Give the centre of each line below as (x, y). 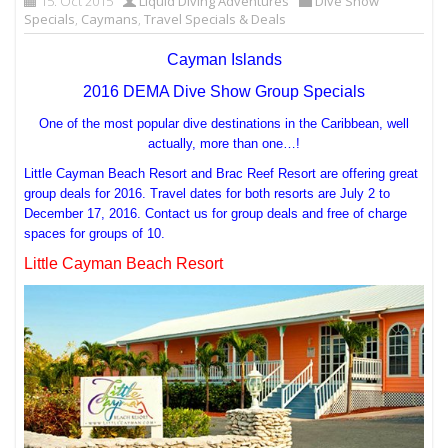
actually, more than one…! (224, 143)
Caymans (110, 18)
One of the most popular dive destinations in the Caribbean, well (224, 123)
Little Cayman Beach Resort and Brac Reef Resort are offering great (221, 173)
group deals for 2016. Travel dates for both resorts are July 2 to (207, 193)
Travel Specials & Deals (215, 18)
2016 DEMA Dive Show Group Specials (224, 91)
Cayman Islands (224, 59)
